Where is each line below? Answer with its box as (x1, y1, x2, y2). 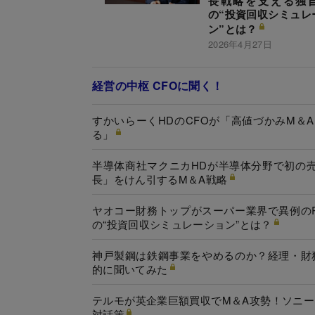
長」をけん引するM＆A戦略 (92, 171, 228, 186)
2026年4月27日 (207, 37, 273, 51)
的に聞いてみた (92, 261, 168, 276)
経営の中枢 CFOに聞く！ (92, 77, 224, 94)
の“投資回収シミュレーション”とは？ (92, 216, 272, 231)
